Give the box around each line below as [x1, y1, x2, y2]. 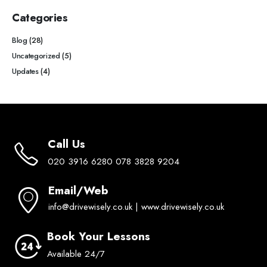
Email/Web [48, 182, 108, 199]
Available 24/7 [47, 247, 105, 261]
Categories [12, 10, 68, 26]
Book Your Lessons [47, 228, 150, 245]
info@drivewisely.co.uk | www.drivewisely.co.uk [48, 200, 224, 214]
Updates [12, 66, 39, 77]
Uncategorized [12, 50, 60, 62]
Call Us [48, 135, 85, 152]
